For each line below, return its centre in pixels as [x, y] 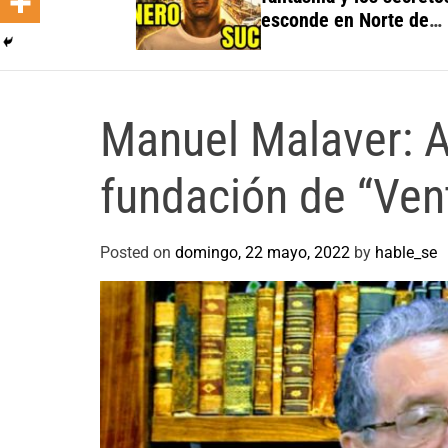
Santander [265, 44]
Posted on [137, 252]
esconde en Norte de [308, 20]
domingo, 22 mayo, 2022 [262, 252]
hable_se [406, 252]
